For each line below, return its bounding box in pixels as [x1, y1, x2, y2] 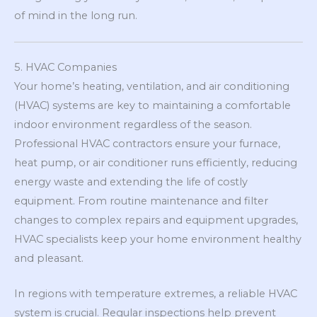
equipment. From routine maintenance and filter [14, 195, 268, 208]
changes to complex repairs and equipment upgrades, [14, 214, 298, 227]
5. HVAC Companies [14, 61, 117, 74]
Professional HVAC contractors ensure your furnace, [14, 137, 280, 151]
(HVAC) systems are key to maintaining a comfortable [14, 99, 291, 113]
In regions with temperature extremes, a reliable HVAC [14, 287, 297, 301]
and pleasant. [14, 252, 83, 265]
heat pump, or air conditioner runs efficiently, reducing [14, 156, 297, 170]
